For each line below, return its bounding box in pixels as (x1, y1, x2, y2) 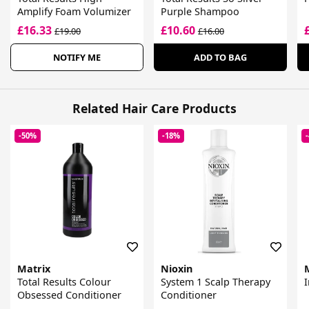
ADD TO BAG (193, 50, 247, 63)
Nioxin (160, 262, 192, 276)
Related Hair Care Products (72, 99, 237, 117)
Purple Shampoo (160, 4, 239, 18)
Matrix (17, 262, 50, 276)
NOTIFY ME (52, 50, 101, 63)
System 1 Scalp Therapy (160, 275, 270, 289)
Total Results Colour (17, 275, 111, 289)
